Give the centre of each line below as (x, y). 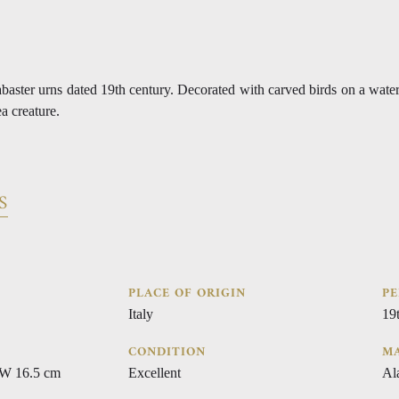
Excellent (155, 372)
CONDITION (167, 352)
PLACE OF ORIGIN (187, 293)
